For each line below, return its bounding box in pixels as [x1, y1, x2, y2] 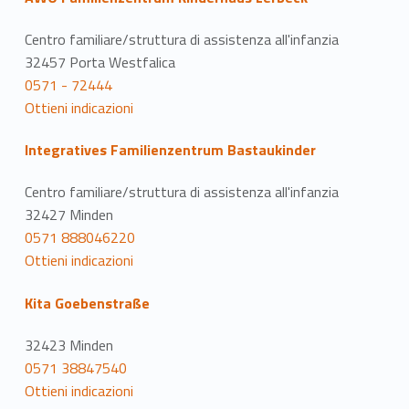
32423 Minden [24, 333, 113, 356]
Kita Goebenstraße [24, 291, 150, 314]
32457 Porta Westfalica [24, 50, 175, 73]
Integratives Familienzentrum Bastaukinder [24, 139, 316, 162]
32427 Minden [24, 204, 113, 226]
